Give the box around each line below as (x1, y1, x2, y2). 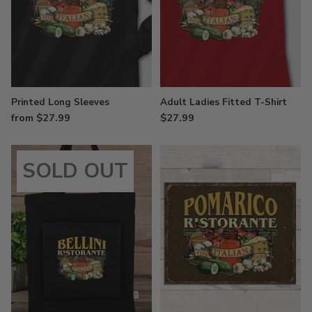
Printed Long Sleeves (11, 95, 109, 109)
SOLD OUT (22, 157, 128, 185)
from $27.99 (11, 110, 70, 125)
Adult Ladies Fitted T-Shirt (160, 95, 287, 109)
